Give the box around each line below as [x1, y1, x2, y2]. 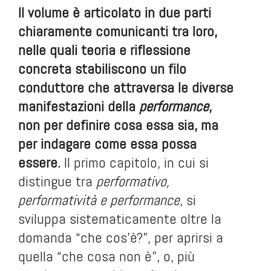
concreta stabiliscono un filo [18, 59, 186, 78]
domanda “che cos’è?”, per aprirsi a [18, 228, 223, 247]
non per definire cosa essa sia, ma [18, 116, 218, 134]
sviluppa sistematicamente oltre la [18, 209, 221, 228]
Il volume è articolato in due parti [18, 3, 211, 22]
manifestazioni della [18, 97, 139, 116]
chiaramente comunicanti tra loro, [18, 22, 217, 41]
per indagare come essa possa [18, 134, 197, 153]
